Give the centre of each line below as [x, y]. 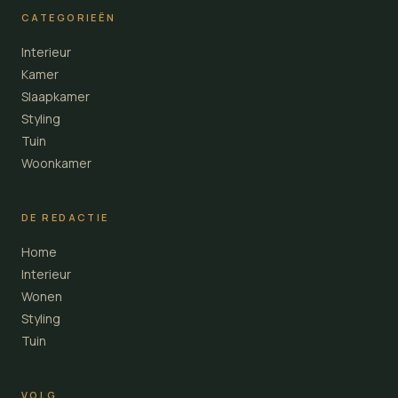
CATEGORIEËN [69, 17]
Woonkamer [56, 163]
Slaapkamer [56, 96]
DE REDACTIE [65, 217]
